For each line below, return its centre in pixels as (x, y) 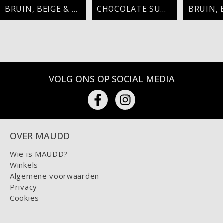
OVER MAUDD (40, 136)
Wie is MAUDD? (39, 154)
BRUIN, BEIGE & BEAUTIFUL (74, 9)
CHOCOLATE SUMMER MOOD (163, 9)
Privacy (24, 187)
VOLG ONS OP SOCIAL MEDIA (111, 79)
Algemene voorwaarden (55, 176)
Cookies (25, 198)
